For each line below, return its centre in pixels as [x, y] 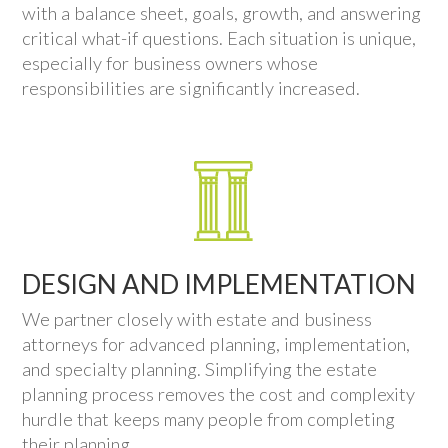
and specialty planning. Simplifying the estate [200, 368]
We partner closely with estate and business [197, 318]
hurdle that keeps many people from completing [209, 418]
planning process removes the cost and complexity [219, 393]
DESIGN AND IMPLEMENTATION [219, 283]
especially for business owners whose [170, 62]
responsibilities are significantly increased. [191, 87]
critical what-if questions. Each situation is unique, [219, 37]
